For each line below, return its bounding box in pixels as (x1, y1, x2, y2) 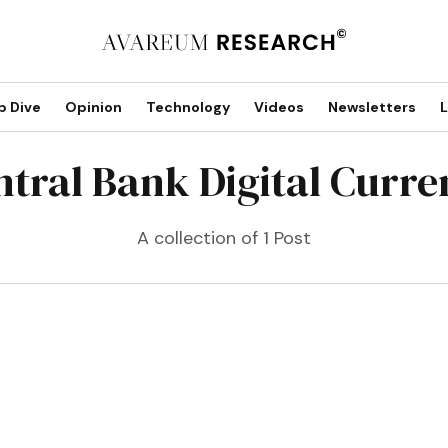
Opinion (65, 98, 122, 116)
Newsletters (328, 98, 416, 116)
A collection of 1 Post (136, 226, 311, 250)
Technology (146, 98, 230, 116)
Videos (254, 98, 304, 116)
